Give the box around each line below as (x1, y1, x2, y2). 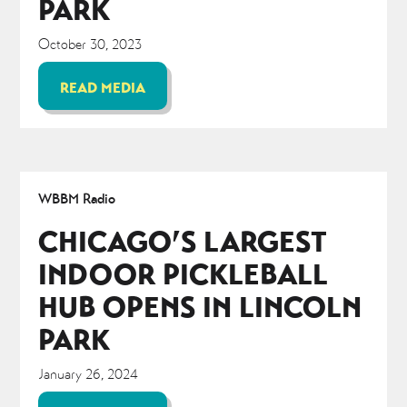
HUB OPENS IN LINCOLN (38, 287, 362, 325)
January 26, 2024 (38, 363, 139, 383)
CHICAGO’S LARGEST (38, 222, 328, 260)
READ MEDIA (60, 77, 146, 97)
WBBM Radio (38, 188, 116, 208)
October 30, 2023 (38, 34, 143, 54)
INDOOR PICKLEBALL (38, 254, 329, 293)
